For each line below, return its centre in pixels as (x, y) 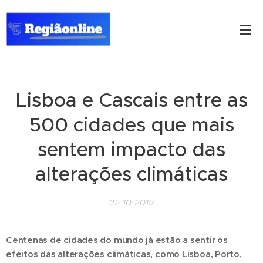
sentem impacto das (131, 149)
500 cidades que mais (131, 125)
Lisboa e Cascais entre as (131, 100)
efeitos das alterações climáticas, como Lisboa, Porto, (124, 254)
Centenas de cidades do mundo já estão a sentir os (117, 240)
